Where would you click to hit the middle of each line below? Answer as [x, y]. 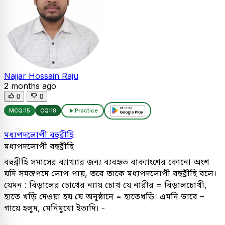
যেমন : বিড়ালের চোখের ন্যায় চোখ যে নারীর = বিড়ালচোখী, [105, 185]
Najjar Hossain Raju [41, 76]
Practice [86, 111]
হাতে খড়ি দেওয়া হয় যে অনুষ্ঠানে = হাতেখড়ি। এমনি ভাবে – [104, 196]
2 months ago [30, 86]
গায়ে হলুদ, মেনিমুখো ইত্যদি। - [54, 208]
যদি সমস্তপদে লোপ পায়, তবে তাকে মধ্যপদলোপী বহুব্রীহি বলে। [110, 173]
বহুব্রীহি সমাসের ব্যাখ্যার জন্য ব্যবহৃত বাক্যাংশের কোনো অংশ [107, 161]
